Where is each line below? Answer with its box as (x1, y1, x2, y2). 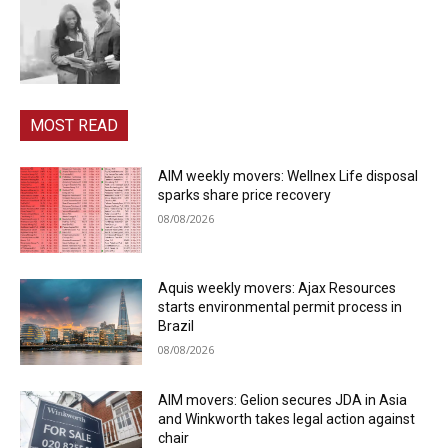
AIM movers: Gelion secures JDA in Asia (158, 391, 408, 408)
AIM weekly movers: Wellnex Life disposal (158, 168, 419, 185)
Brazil (158, 317, 195, 334)
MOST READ (30, 116, 118, 136)
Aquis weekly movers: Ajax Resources (158, 279, 397, 296)
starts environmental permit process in (158, 298, 403, 315)
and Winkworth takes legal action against (158, 410, 416, 427)
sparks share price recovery (158, 187, 332, 204)
